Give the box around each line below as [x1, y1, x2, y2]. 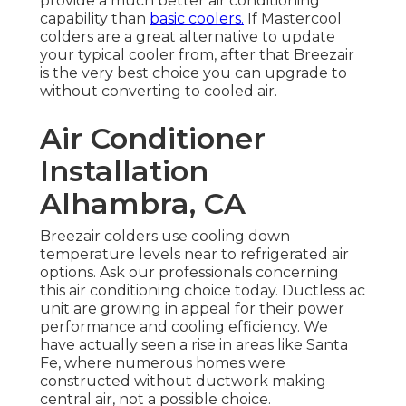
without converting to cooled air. [40, 82, 277, 101]
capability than [40, 10, 150, 28]
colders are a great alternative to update [40, 28, 335, 46]
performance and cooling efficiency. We [40, 318, 328, 336]
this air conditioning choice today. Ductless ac [40, 282, 365, 300]
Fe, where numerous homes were [40, 354, 285, 372]
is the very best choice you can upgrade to [40, 64, 347, 82]
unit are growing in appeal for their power [40, 300, 344, 318]
